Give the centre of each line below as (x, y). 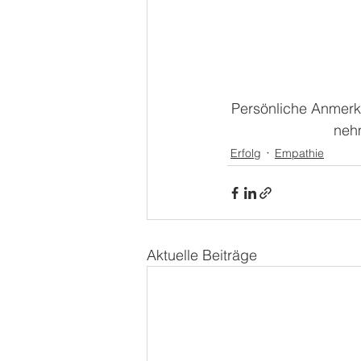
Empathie (299, 153)
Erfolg (246, 153)
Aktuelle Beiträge (202, 255)
